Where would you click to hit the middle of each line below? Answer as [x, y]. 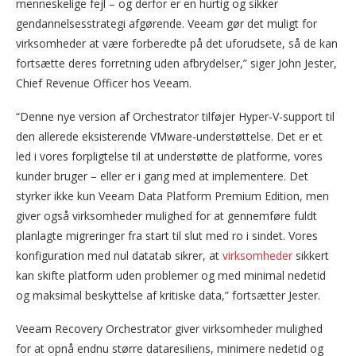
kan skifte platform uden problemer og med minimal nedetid [171, 275]
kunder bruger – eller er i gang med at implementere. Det [162, 176]
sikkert [311, 255]
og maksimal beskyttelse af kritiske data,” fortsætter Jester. [168, 295]
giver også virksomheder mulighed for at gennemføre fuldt [166, 215]
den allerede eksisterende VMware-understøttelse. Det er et [169, 136]
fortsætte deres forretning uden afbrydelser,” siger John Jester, [176, 63]
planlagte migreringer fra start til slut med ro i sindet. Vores [167, 235]
